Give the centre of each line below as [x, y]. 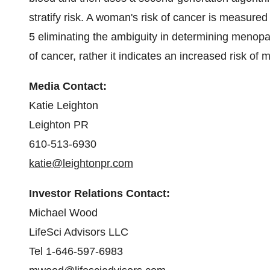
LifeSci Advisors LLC [79, 232]
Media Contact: [68, 86]
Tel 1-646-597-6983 [76, 251]
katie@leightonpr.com [81, 163]
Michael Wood [63, 213]
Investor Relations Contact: [99, 193]
